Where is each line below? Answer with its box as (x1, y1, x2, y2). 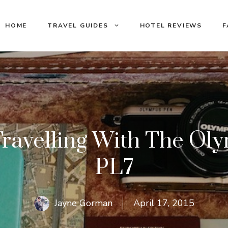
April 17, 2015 (133, 197, 194, 210)
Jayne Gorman (54, 197, 112, 210)
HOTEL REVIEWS (139, 21, 202, 30)
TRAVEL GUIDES (47, 21, 108, 30)
